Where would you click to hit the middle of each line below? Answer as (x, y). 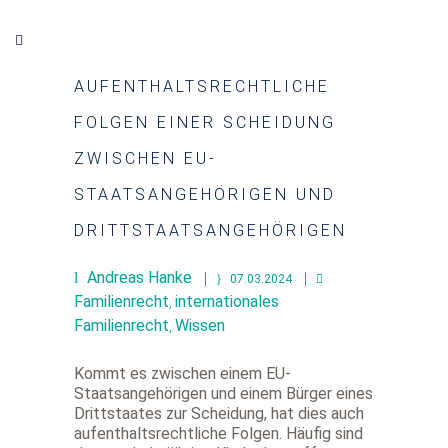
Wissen (200, 325)
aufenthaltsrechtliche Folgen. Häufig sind (218, 433)
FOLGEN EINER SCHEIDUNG (205, 122)
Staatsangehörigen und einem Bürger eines (223, 393)
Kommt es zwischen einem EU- (182, 373)
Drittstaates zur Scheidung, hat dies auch (219, 413)
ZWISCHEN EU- (145, 158)
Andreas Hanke (139, 277)
